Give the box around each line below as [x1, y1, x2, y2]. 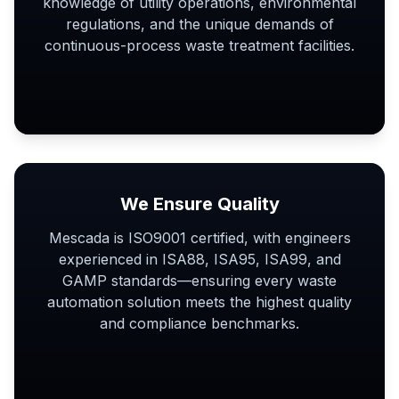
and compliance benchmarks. [100, 314, 299, 332]
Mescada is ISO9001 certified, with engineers [48, 229, 351, 247]
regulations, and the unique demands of [65, 15, 334, 33]
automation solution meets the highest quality [47, 293, 352, 311]
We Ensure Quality [119, 193, 280, 215]
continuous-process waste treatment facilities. [45, 37, 354, 54]
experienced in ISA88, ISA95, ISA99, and [58, 250, 341, 268]
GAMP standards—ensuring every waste [62, 272, 337, 289]
